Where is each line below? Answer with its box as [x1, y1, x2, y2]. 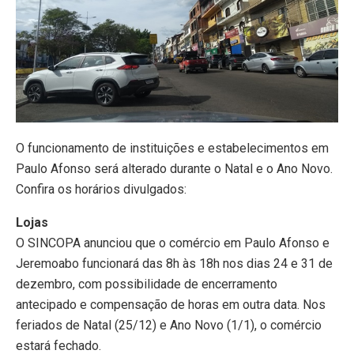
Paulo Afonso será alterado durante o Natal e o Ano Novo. [16, 160, 333, 176]
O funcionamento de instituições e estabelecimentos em [16, 140, 329, 156]
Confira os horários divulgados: [16, 181, 186, 197]
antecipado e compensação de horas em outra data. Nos [16, 296, 326, 312]
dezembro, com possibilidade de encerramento [16, 276, 277, 292]
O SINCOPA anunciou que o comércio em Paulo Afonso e [16, 235, 330, 250]
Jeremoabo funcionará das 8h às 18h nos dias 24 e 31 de [16, 255, 333, 271]
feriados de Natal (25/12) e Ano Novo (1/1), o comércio [16, 317, 322, 333]
